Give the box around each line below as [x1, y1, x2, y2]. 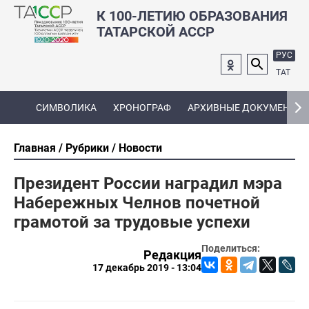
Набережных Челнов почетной [14, 192, 260, 212]
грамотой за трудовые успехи [14, 212, 250, 232]
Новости [119, 141, 162, 154]
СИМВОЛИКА [36, 102, 97, 114]
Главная [14, 141, 56, 154]
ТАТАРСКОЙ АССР [97, 23, 215, 40]
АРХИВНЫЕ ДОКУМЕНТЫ [188, 102, 303, 114]
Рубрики [66, 141, 109, 154]
